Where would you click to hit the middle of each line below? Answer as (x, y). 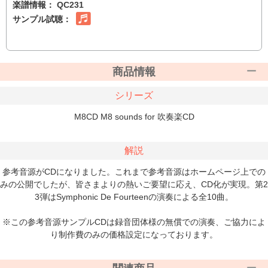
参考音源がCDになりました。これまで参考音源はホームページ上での (134, 172)
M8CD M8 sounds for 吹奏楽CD (134, 117)
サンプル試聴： (44, 19)
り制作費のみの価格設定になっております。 (134, 235)
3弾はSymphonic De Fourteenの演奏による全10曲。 (134, 197)
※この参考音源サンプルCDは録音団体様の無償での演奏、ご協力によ (134, 222)
